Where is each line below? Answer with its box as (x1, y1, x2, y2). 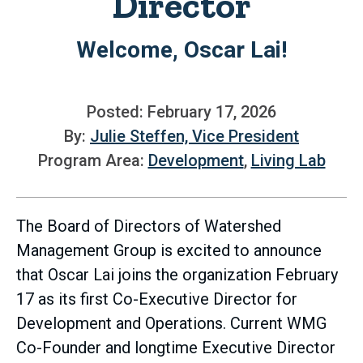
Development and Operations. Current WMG (16, 314, 327, 334)
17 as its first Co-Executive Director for (16, 289, 297, 310)
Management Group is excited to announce (16, 241, 322, 261)
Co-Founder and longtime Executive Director (16, 338, 335, 358)
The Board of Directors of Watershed (16, 216, 281, 237)
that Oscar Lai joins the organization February (16, 265, 338, 285)
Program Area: (37, 151, 148, 171)
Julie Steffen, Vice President (90, 126, 299, 147)
